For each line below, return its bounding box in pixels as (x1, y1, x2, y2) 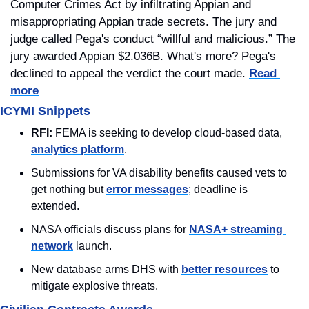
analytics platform (31, 143, 124, 155)
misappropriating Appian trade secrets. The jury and (10, 14, 277, 28)
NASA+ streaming (189, 223, 283, 235)
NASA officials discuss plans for (31, 223, 189, 235)
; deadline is (188, 183, 248, 195)
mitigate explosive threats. (31, 279, 158, 292)
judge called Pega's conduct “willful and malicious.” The (10, 32, 295, 46)
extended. (31, 199, 79, 212)
